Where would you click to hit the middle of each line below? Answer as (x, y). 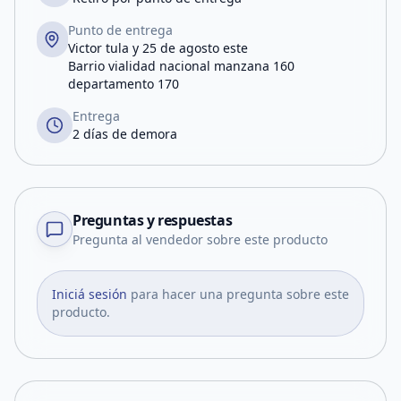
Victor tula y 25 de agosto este (158, 48)
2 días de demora (125, 134)
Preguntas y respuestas (153, 220)
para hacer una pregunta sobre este (240, 294)
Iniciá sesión (90, 294)
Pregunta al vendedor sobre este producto (200, 239)
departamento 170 (123, 84)
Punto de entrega (120, 30)
